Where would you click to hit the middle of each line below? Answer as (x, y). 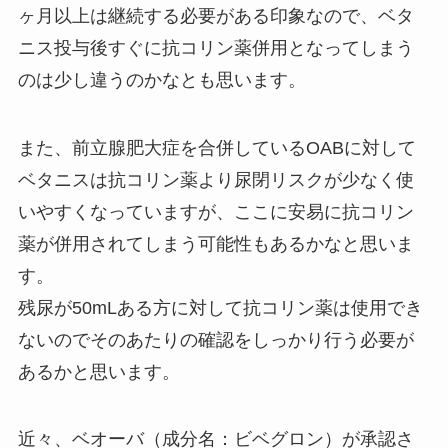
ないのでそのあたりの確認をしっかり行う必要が (215, 339)
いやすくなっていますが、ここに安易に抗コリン (215, 211)
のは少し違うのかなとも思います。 (161, 79)
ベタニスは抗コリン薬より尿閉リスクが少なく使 (215, 179)
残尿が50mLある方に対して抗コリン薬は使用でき (220, 307)
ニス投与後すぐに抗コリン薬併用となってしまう (215, 47)
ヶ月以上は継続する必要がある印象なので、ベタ (215, 15)
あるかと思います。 (98, 371)
